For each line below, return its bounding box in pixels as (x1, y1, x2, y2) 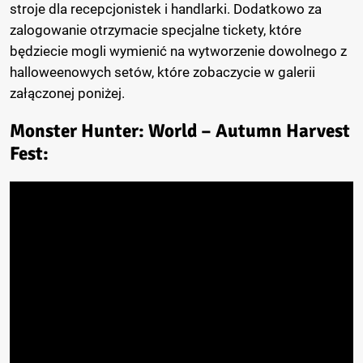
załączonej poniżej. (10, 85, 125, 102)
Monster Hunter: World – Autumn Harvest (10, 119, 350, 143)
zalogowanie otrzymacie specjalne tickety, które (10, 22, 301, 39)
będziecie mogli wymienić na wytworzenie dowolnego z (10, 43, 347, 60)
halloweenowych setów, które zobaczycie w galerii (10, 64, 315, 81)
